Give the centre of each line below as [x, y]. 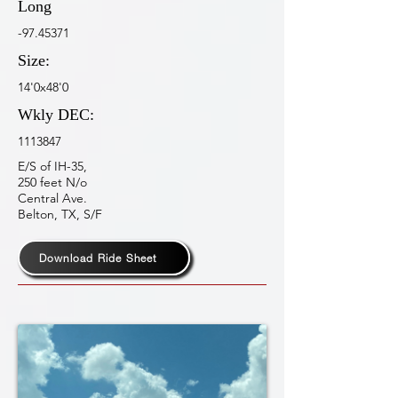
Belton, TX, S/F [60, 214]
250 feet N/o [52, 182]
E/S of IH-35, [52, 166]
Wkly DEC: [56, 115]
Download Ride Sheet [98, 258]
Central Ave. [52, 198]
